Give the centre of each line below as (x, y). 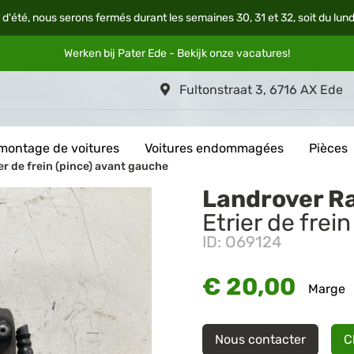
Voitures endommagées (214, 149)
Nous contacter (260, 339)
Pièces (328, 149)
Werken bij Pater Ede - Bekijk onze (150, 53)
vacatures (262, 53)
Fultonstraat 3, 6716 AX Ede (260, 90)
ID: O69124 (242, 242)
